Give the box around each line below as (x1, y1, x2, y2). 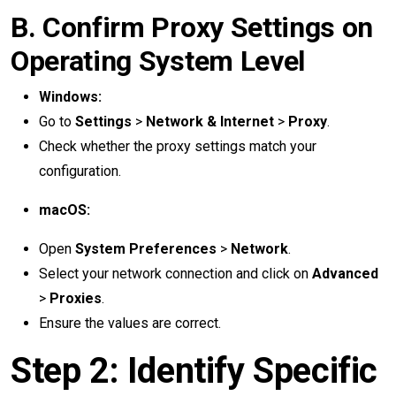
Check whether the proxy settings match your (39, 138, 316, 155)
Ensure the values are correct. (39, 315, 221, 331)
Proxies (49, 290, 102, 307)
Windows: (39, 88, 102, 105)
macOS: (39, 202, 90, 218)
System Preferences (75, 240, 217, 257)
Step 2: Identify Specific (11, 350, 378, 392)
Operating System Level (11, 44, 305, 78)
